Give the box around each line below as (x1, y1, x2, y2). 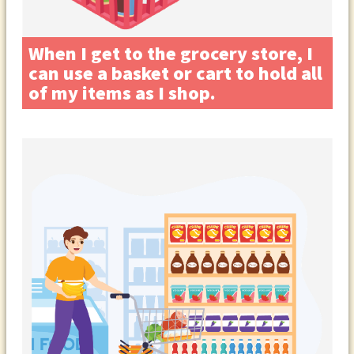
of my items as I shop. (28, 80, 216, 105)
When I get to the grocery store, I (28, 40, 313, 66)
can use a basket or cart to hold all (28, 60, 322, 85)
